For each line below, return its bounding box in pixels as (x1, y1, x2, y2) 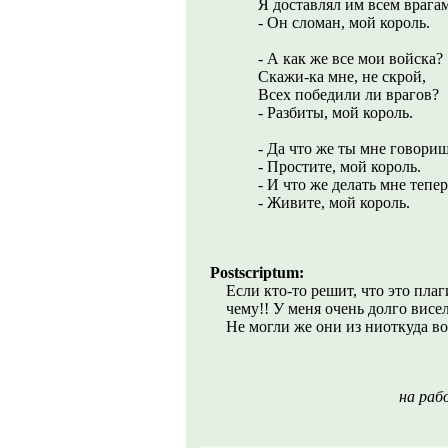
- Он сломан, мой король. (258, 14, 430, 31)
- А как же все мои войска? (258, 50, 443, 67)
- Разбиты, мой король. (258, 104, 413, 121)
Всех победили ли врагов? (258, 86, 439, 103)
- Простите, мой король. (258, 158, 421, 175)
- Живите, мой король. (258, 194, 410, 211)
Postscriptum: (210, 264, 304, 281)
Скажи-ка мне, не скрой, (258, 68, 426, 85)
